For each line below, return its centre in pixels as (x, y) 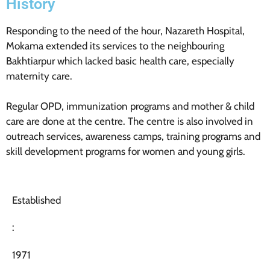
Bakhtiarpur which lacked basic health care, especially (120, 61)
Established (38, 200)
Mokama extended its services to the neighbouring (115, 46)
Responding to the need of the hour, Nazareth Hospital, (125, 30)
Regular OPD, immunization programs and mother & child (130, 106)
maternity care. (39, 76)
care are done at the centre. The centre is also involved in (130, 121)
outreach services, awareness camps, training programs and (133, 137)
